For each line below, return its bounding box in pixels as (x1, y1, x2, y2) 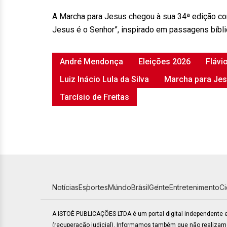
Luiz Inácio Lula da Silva (60, 74, 149, 84)
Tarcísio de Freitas (60, 92, 129, 102)
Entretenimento (169, 183, 219, 192)
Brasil (131, 183, 149, 192)
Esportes (79, 183, 108, 192)
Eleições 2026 (138, 57, 191, 66)
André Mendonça (60, 57, 123, 66)
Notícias (52, 183, 79, 192)
